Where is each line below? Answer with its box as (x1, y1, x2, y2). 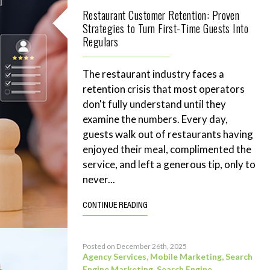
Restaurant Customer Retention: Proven (83, 6, 240, 23)
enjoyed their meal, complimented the (83, 143, 251, 155)
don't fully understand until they (83, 98, 226, 110)
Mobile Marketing (150, 251, 222, 262)
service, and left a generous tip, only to (83, 158, 256, 171)
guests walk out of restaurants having (83, 128, 253, 140)
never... (83, 173, 115, 186)
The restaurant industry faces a (83, 67, 224, 80)
